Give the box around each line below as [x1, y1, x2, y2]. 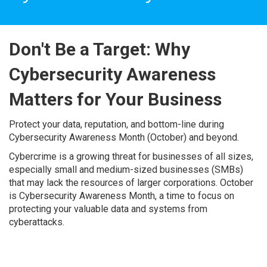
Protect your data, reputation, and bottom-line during [9, 119, 224, 130]
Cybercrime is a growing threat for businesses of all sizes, [9, 151, 253, 162]
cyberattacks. [9, 216, 64, 228]
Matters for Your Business [9, 89, 222, 110]
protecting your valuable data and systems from [9, 203, 207, 215]
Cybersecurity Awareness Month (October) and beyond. [9, 132, 239, 143]
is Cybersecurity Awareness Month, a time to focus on [9, 190, 234, 201]
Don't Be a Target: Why [9, 39, 190, 60]
